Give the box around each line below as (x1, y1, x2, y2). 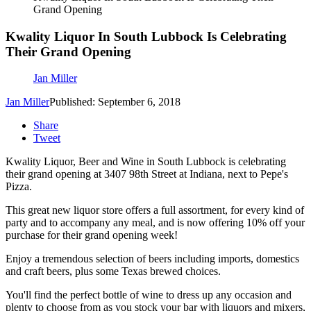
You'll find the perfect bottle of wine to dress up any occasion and (6, 289, 292, 301)
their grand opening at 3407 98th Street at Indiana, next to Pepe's (6, 168, 288, 180)
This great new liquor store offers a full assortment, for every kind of (6, 204, 304, 217)
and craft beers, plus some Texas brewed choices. (6, 265, 221, 278)
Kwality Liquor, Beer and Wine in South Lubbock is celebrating (6, 155, 286, 168)
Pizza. (6, 180, 32, 193)
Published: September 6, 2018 (49, 96, 180, 108)
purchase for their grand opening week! (6, 229, 178, 242)
